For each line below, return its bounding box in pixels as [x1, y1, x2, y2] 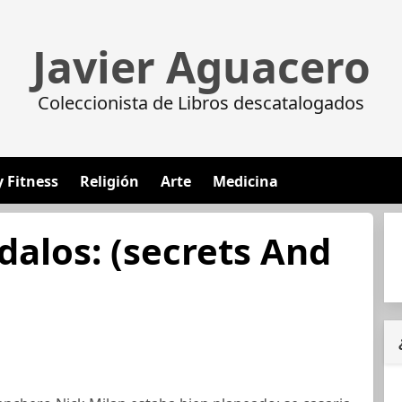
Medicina [213, 171, 278, 191]
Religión [80, 171, 139, 191]
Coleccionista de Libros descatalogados [38, 91, 364, 115]
